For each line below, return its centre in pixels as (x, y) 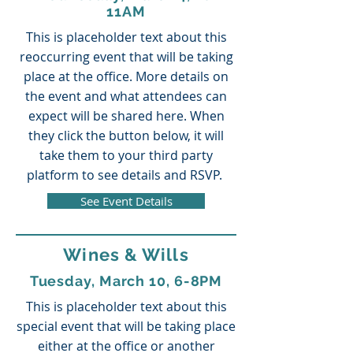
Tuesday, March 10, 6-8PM (126, 281)
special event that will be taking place (126, 326)
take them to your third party (126, 155)
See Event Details (126, 201)
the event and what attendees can (126, 96)
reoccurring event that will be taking (126, 57)
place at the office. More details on (126, 76)
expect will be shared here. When (126, 116)
